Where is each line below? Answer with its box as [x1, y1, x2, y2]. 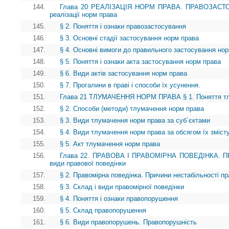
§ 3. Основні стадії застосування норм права [60, 34, 199, 42]
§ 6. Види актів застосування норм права [60, 69, 187, 77]
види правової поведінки [50, 159, 126, 167]
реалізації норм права [50, 10, 117, 18]
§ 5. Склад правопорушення [60, 206, 146, 214]
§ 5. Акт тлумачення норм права [60, 140, 160, 148]
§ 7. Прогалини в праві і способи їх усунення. [60, 81, 200, 89]
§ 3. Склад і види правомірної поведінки [60, 182, 184, 191]
